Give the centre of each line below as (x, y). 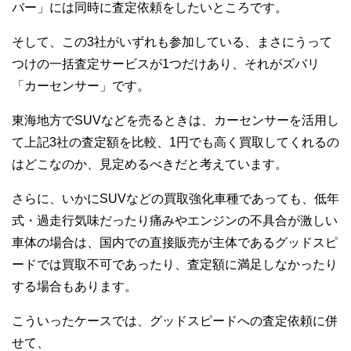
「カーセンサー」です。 (81, 85)
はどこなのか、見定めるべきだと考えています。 (150, 164)
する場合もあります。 (74, 286)
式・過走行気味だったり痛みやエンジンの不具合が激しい (175, 220)
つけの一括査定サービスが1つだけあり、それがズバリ (166, 63)
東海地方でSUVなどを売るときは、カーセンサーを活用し (175, 120)
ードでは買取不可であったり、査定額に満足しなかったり (175, 264)
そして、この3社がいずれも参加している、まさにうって (172, 42)
